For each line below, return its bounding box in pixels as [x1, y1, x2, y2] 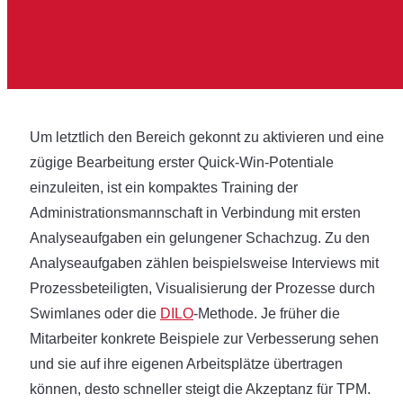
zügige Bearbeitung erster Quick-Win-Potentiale [30, 155, 334, 170]
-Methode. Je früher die [193, 306, 340, 321]
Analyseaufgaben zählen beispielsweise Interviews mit [30, 255, 379, 271]
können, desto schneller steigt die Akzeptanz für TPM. [30, 381, 371, 397]
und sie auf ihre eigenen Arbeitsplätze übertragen [30, 356, 343, 372]
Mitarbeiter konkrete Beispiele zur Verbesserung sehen [30, 331, 379, 346]
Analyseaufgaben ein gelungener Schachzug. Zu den [30, 230, 370, 246]
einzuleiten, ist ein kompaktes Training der [30, 180, 298, 195]
